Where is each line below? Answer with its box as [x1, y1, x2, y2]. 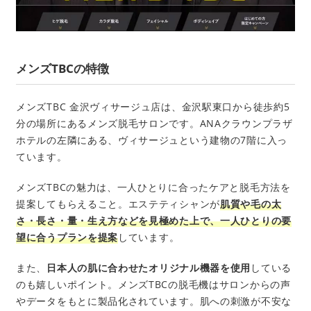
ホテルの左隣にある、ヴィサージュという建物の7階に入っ [16, 133, 287, 146]
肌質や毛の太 [220, 196, 282, 210]
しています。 [118, 230, 180, 244]
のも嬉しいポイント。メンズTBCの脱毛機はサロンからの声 [16, 277, 291, 291]
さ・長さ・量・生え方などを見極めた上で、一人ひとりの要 [16, 213, 292, 227]
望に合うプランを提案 [16, 230, 118, 244]
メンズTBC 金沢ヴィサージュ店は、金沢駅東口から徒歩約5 [16, 99, 290, 113]
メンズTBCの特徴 [16, 60, 109, 76]
